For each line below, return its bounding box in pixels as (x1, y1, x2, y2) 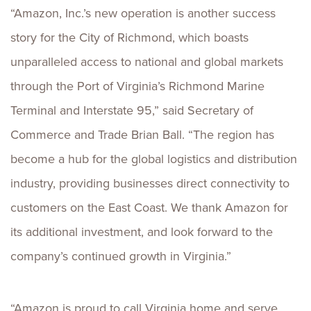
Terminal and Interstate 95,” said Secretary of (10, 101, 253, 119)
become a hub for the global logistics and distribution (10, 150, 297, 168)
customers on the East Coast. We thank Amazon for (10, 199, 288, 217)
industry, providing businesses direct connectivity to (10, 174, 289, 192)
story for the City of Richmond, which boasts (10, 28, 249, 47)
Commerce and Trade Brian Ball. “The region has (10, 126, 274, 144)
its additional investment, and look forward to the (10, 223, 273, 241)
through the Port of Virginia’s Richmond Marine (10, 77, 264, 95)
